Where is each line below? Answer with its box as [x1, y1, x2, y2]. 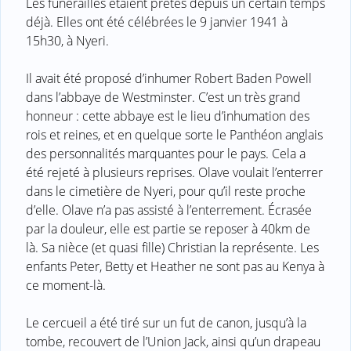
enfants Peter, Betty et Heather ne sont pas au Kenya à [26, 257, 324, 275]
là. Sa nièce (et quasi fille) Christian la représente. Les [26, 238, 319, 256]
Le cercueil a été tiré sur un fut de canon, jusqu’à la [26, 313, 306, 331]
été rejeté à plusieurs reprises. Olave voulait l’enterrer [26, 163, 323, 181]
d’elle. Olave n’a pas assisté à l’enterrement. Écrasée [26, 201, 312, 219]
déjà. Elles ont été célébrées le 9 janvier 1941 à [26, 13, 288, 31]
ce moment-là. [26, 276, 106, 294]
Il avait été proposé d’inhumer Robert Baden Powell [26, 69, 312, 87]
